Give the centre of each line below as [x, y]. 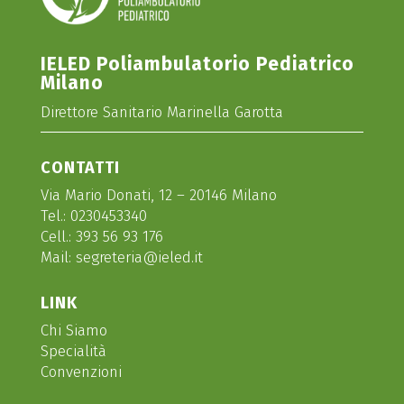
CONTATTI [80, 167]
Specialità [73, 351]
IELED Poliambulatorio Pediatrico [197, 64]
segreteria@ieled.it [139, 257]
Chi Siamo [73, 330]
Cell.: [58, 236]
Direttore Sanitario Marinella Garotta [161, 112]
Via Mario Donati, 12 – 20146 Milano [158, 195]
